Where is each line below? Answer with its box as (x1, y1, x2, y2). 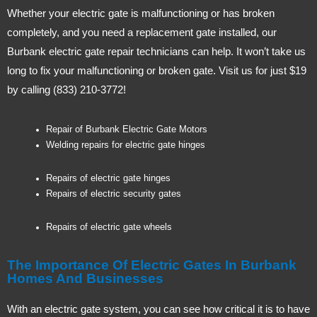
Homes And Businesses (7, 270, 163, 286)
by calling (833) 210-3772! (7, 83, 126, 96)
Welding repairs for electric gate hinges (46, 140, 205, 151)
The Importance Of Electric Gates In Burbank (7, 257, 296, 272)
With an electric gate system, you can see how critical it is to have (7, 302, 310, 315)
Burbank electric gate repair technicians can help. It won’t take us (7, 45, 306, 57)
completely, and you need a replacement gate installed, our (7, 25, 277, 38)
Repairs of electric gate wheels (46, 222, 172, 233)
